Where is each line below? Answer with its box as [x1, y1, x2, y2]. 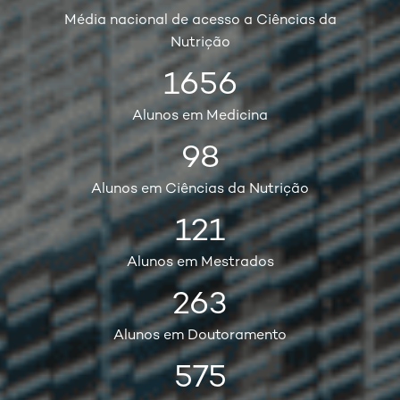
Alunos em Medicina [132, 108, 268, 124]
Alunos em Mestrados [126, 254, 274, 271]
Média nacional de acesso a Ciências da [63, 12, 337, 29]
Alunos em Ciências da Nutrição [91, 181, 309, 197]
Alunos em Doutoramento [113, 328, 287, 344]
